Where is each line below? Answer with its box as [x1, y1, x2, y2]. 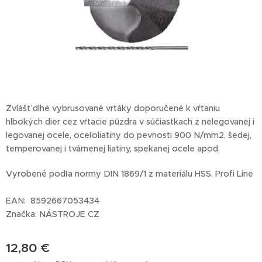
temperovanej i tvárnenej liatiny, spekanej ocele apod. [6, 143, 220, 154]
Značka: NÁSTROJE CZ [6, 209, 102, 220]
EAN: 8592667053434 [6, 195, 99, 206]
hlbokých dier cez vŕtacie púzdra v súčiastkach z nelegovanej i [6, 116, 254, 127]
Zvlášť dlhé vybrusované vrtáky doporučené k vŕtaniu [6, 103, 220, 114]
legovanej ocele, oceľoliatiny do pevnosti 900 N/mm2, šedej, [6, 130, 251, 141]
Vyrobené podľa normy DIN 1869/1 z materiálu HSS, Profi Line [6, 168, 253, 180]
